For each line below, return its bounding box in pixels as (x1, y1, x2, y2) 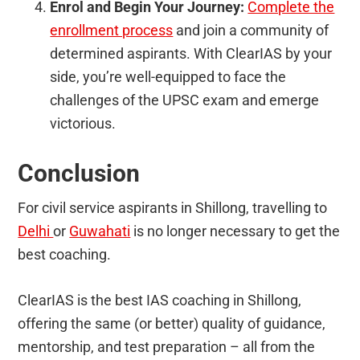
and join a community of (173, 21, 329, 39)
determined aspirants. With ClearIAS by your (50, 44, 333, 62)
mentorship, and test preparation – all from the (18, 337, 316, 355)
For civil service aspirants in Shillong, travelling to (18, 198, 328, 216)
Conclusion (18, 158, 141, 187)
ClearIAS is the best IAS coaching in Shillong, (18, 291, 302, 309)
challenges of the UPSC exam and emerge (50, 91, 320, 108)
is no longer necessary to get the (130, 222, 341, 239)
